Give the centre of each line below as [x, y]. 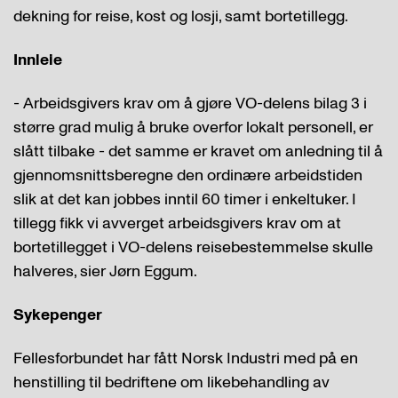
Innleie [38, 60]
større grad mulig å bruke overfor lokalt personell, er [193, 127]
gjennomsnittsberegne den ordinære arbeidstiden [188, 175]
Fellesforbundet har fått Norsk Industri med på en [186, 358]
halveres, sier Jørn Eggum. [105, 271]
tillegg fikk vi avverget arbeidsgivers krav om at [177, 223]
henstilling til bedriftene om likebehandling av [171, 382]
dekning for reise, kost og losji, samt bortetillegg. [181, 16]
